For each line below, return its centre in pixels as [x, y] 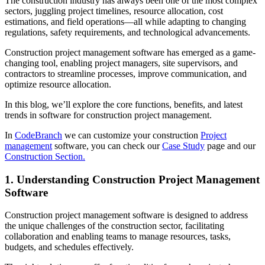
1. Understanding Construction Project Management [132, 179]
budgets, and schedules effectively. [69, 247]
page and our [230, 146]
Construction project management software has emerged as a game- [130, 52]
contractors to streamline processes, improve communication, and [126, 73]
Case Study [183, 146]
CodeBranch [38, 135]
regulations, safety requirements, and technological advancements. [127, 32]
